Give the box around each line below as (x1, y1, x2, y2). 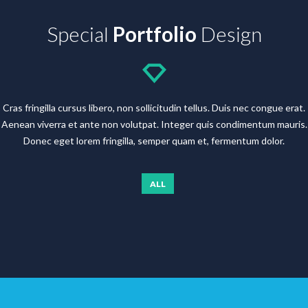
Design (196, 21, 262, 46)
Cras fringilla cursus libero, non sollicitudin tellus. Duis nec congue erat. (3, 102, 305, 113)
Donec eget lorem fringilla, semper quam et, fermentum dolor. (23, 135, 285, 146)
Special (46, 21, 113, 46)
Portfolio (112, 21, 197, 46)
